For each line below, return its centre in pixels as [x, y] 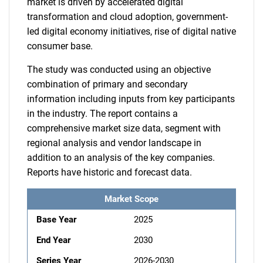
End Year [53, 240]
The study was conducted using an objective [119, 69]
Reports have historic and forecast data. [109, 172]
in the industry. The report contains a [102, 113]
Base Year [56, 219]
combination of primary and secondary [107, 84]
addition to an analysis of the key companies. [121, 157]
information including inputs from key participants [131, 99]
